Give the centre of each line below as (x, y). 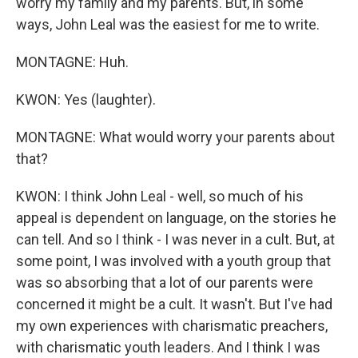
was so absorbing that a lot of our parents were (165, 282)
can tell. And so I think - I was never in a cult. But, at (175, 239)
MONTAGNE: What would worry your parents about (175, 137)
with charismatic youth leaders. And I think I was (168, 347)
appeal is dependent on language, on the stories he (176, 218)
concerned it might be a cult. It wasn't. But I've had (174, 304)
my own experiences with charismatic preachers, (172, 326)
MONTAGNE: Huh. (72, 62)
